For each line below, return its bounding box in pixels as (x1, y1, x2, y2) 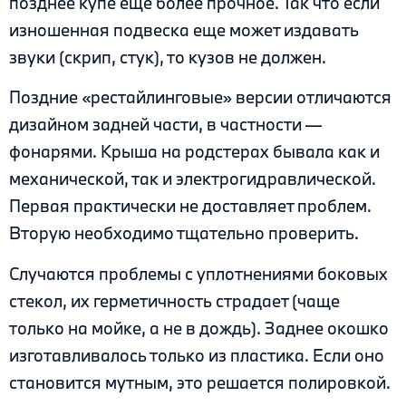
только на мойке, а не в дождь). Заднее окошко (9, 316, 389, 339)
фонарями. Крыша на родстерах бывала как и (9, 140, 380, 163)
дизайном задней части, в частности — (9, 113, 322, 136)
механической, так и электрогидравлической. (9, 168, 376, 190)
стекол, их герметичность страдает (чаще (9, 289, 340, 312)
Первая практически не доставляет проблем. (9, 195, 372, 217)
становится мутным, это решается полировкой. (9, 371, 391, 393)
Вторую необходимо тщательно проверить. (9, 222, 359, 245)
